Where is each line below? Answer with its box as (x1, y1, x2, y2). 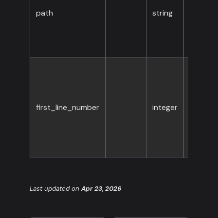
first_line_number (36, 102, 99, 113)
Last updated (29, 184, 70, 193)
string (152, 8, 173, 18)
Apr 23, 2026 (81, 184, 121, 193)
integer (152, 102, 178, 113)
